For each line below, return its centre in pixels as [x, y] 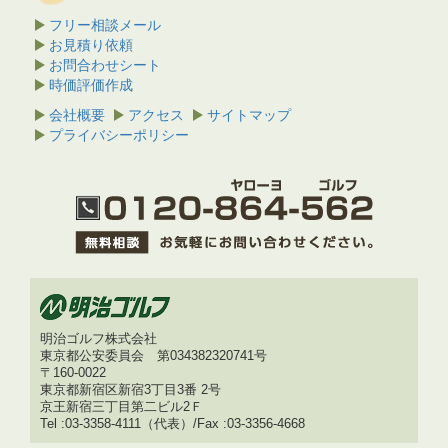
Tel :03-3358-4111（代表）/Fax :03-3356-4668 [172, 424]
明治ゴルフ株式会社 [98, 339]
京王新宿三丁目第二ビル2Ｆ [121, 407]
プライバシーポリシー [119, 135]
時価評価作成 [91, 85]
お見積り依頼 [91, 45]
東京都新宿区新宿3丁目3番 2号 [130, 390]
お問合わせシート [105, 65]
